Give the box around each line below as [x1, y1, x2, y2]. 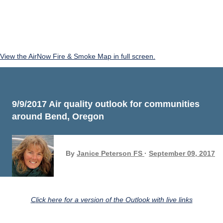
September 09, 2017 [149, 149, 215, 157]
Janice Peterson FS [77, 149, 142, 157]
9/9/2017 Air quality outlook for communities [12, 99, 200, 109]
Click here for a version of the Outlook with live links [35, 196, 193, 204]
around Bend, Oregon [12, 111, 104, 121]
